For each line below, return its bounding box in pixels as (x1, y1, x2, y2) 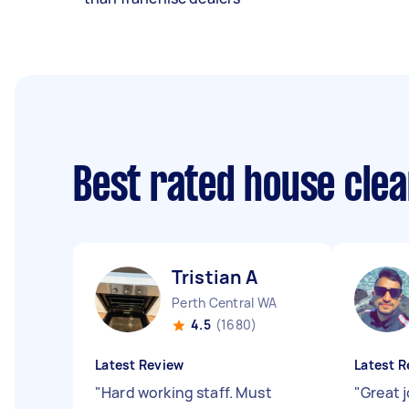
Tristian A (172, 265, 258, 289)
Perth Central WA (172, 294, 277, 311)
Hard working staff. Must (101, 383, 272, 403)
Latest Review (95, 356, 184, 373)
